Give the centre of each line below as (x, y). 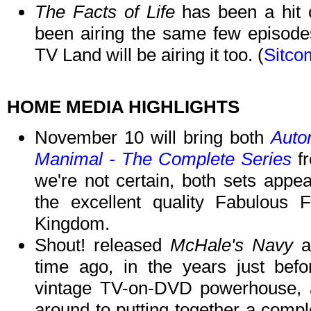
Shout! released (103, 245)
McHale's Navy (232, 245)
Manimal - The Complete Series (163, 159)
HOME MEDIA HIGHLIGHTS (123, 107)
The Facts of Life (105, 12)
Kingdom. (72, 224)
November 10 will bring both (153, 138)
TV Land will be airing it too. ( (149, 55)
